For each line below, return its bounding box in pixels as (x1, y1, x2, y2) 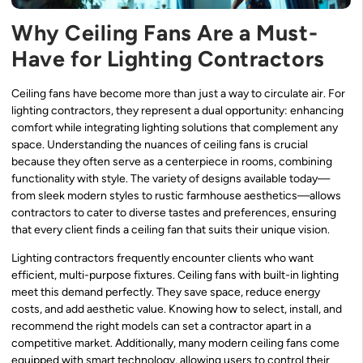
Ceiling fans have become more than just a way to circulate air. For (11, 86, 345, 100)
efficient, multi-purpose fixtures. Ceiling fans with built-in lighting (11, 268, 339, 283)
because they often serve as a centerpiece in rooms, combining (11, 154, 332, 169)
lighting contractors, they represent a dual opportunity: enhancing (11, 103, 344, 117)
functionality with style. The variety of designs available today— (11, 171, 330, 186)
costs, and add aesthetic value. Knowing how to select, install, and (11, 302, 342, 317)
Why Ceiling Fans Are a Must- (11, 19, 318, 46)
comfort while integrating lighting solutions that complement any (11, 120, 338, 135)
